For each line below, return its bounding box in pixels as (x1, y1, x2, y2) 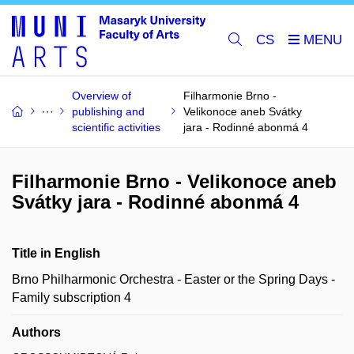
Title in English (12, 247, 100, 260)
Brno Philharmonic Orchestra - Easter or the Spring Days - (12, 273, 335, 286)
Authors (12, 326, 61, 339)
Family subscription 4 (12, 291, 131, 304)
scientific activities (72, 121, 160, 134)
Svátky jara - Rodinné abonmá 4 (12, 191, 299, 213)
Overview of (72, 89, 131, 102)
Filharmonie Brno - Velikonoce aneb (12, 171, 337, 192)
